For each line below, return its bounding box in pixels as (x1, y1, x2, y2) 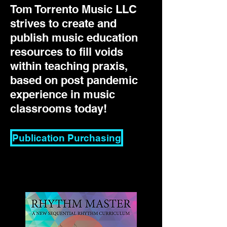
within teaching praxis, (10, 59, 128, 72)
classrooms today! (10, 102, 107, 115)
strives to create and (10, 17, 117, 30)
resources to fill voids (10, 45, 123, 58)
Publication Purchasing (12, 132, 121, 143)
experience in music (10, 88, 115, 101)
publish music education (10, 31, 138, 44)
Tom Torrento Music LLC (10, 3, 137, 16)
